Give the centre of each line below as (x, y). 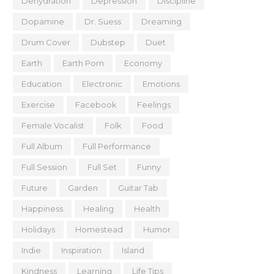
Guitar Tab (138, 188)
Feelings (154, 105)
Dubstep (108, 42)
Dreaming (161, 21)
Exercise (38, 105)
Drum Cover (46, 42)
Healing (98, 209)
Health (147, 209)
